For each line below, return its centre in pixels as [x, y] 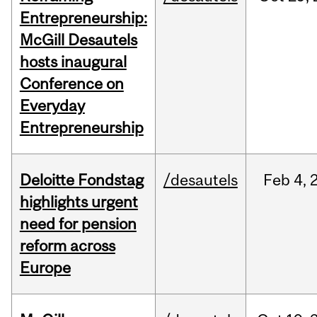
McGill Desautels [78, 40]
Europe [45, 268]
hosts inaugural [73, 62]
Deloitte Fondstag [81, 180]
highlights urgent [79, 202]
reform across [67, 246]
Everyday [52, 106]
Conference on [71, 84]
